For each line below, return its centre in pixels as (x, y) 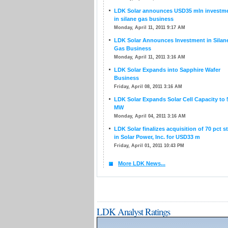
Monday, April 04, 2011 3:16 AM (150, 116)
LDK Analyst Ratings (133, 211)
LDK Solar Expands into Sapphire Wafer (167, 70)
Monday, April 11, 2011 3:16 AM (150, 57)
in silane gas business (144, 19)
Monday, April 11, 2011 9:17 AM (150, 27)
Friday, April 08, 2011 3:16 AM (148, 87)
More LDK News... (142, 163)
